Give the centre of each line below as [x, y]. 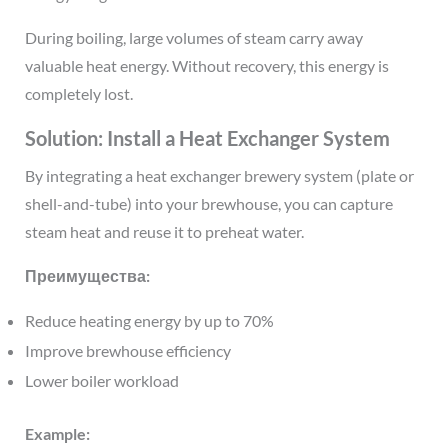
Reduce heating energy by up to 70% [149, 321]
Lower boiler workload [101, 381]
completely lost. [78, 94]
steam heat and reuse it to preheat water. [164, 232]
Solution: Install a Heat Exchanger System [207, 138]
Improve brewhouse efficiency [127, 351]
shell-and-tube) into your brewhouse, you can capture [208, 204]
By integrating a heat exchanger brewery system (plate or [219, 176]
